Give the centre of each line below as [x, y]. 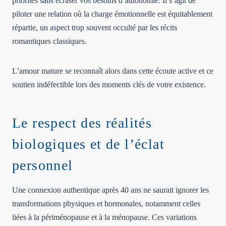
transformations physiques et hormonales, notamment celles [106, 203]
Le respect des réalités [82, 123]
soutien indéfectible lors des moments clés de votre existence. [109, 84]
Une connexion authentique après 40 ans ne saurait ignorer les [110, 190]
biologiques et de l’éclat [88, 144]
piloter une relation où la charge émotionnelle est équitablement [112, 14]
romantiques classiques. [49, 41]
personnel [43, 165]
